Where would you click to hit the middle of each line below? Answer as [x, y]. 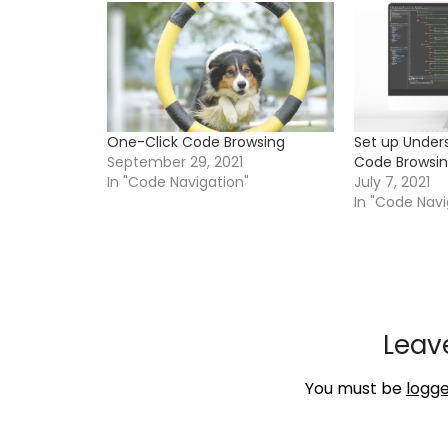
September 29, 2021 [175, 161]
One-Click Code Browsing [196, 141]
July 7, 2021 [392, 181]
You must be [355, 388]
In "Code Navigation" [178, 181]
